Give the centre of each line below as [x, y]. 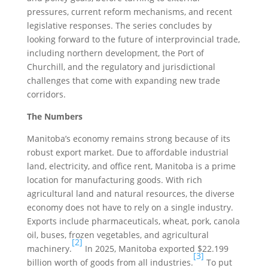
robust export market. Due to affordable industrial [127, 152]
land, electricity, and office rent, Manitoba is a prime [131, 166]
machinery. [49, 249]
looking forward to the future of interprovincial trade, [133, 39]
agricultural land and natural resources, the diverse [130, 194]
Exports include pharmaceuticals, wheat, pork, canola [133, 221]
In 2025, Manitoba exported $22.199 [155, 249]
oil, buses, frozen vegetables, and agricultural [118, 235]
